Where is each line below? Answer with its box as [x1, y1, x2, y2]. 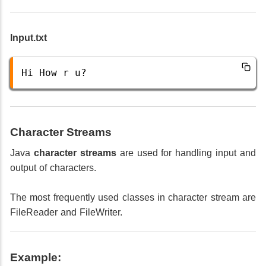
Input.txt [10, 32, 47, 43]
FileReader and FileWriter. [10, 207, 122, 217]
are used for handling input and [116, 147, 256, 158]
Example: [10, 251, 61, 264]
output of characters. [10, 162, 96, 173]
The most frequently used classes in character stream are [10, 192, 256, 202]
